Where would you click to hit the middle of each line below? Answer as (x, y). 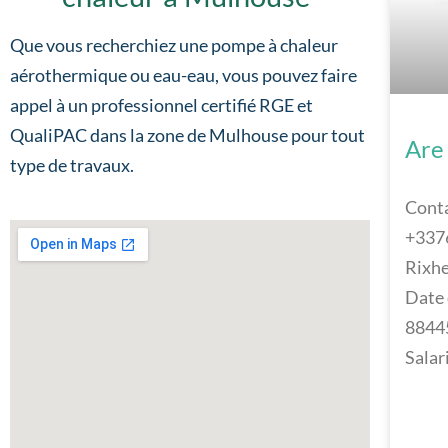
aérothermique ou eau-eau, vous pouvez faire (183, 75)
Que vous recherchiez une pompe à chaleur (174, 45)
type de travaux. (72, 165)
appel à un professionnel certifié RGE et (161, 105)
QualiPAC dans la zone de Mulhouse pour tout (187, 135)
